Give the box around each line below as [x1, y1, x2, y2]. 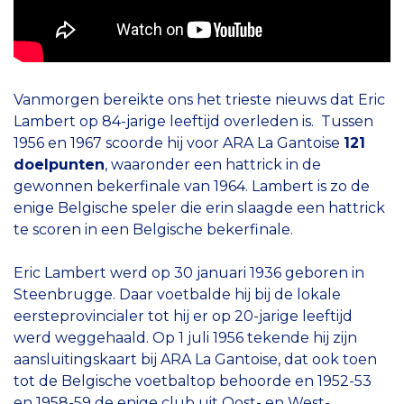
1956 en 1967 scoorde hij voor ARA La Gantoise [14, 134, 344, 152]
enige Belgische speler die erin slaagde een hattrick [14, 199, 385, 217]
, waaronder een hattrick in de [105, 156, 321, 174]
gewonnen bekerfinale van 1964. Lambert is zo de [14, 178, 370, 196]
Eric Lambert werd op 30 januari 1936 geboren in [14, 264, 364, 282]
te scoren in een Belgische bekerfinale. [14, 221, 293, 239]
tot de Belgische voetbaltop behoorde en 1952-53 [14, 372, 372, 390]
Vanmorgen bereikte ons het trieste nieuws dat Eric [14, 91, 385, 109]
